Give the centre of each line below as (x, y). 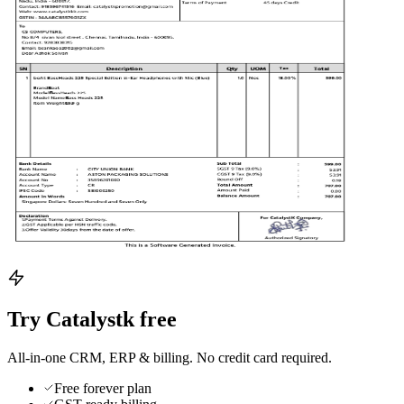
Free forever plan (103, 389)
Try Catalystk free (92, 320)
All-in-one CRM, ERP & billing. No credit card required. (170, 358)
